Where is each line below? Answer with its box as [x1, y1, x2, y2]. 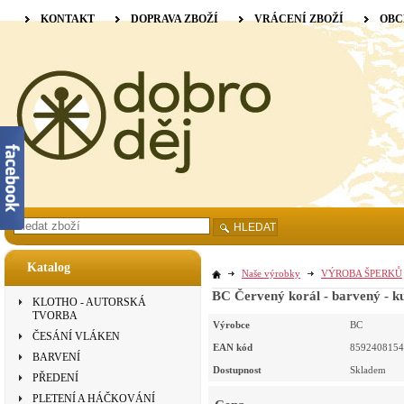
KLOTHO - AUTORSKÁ [32, 296, 146, 308]
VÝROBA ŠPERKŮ [321, 268, 402, 279]
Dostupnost [213, 364, 262, 376]
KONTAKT [41, 13, 95, 25]
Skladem [350, 364, 386, 376]
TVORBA [32, 309, 78, 322]
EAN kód [213, 342, 252, 353]
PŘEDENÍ [32, 372, 78, 384]
